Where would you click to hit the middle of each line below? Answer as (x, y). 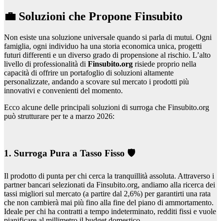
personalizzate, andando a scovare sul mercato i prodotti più (96, 81)
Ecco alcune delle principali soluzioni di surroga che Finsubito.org (107, 107)
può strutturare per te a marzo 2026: (59, 116)
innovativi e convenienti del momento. (63, 90)
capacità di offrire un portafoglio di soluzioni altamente (89, 73)
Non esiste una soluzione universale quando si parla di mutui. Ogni (108, 37)
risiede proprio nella (165, 64)
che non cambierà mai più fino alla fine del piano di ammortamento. (109, 203)
